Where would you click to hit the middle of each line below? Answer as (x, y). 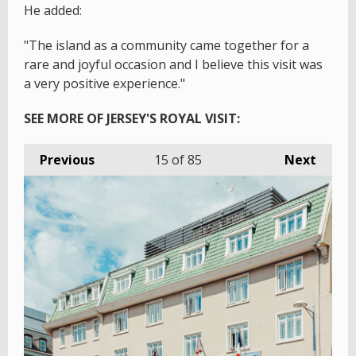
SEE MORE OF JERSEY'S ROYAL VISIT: (133, 118)
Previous (67, 159)
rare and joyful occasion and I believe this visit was (173, 64)
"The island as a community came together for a (166, 45)
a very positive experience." (104, 83)
